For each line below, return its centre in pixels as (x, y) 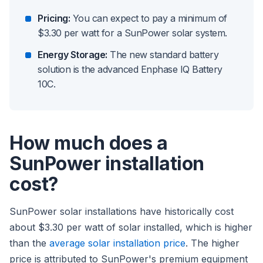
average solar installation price (117, 243)
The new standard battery (163, 55)
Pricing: (54, 18)
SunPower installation (107, 164)
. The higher (213, 243)
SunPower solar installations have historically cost (122, 212)
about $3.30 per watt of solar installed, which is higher (131, 227)
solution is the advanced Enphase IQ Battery (130, 70)
